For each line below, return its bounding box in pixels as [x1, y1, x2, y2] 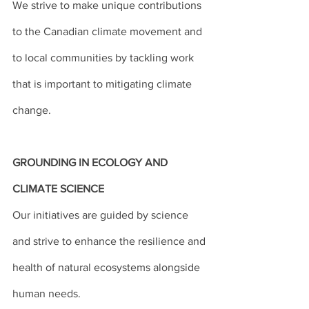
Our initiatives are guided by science [12, 209, 191, 221]
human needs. [12, 288, 81, 299]
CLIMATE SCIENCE [12, 183, 104, 195]
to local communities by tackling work [12, 52, 197, 63]
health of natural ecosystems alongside [12, 261, 203, 273]
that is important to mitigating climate [12, 78, 195, 90]
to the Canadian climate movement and [12, 26, 205, 37]
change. [12, 104, 51, 116]
